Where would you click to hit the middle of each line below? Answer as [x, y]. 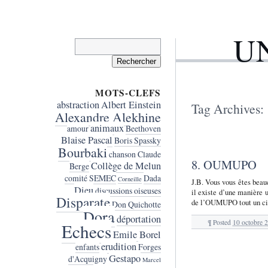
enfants [87, 247]
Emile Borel [137, 235]
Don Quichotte [136, 205]
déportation [138, 219]
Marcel [151, 260]
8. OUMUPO [224, 164]
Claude [149, 154]
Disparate [83, 202]
